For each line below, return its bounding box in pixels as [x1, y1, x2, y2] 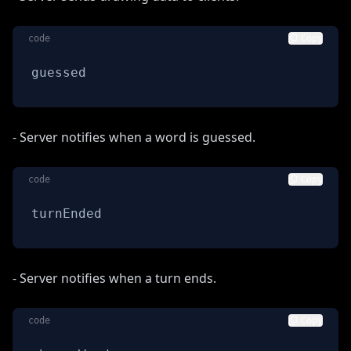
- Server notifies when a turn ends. [13, 269, 216, 287]
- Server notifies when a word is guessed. [13, 128, 255, 146]
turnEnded [31, 205, 102, 221]
